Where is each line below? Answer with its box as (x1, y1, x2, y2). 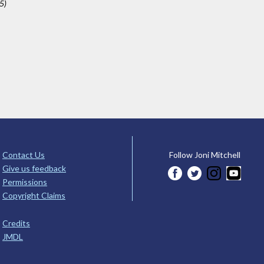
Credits (2, 217, 30, 228)
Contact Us (2, 149, 45, 160)
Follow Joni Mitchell (169, 149, 240, 160)
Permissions (2, 176, 47, 187)
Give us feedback (2, 163, 66, 173)
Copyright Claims (2, 190, 65, 200)
